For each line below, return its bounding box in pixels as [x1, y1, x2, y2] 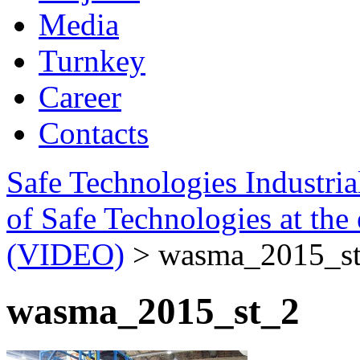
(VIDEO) [6, 237, 125, 272]
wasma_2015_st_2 [6, 290, 300, 333]
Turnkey [39, 43, 145, 78]
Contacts [39, 116, 149, 150]
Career [39, 80, 121, 114]
